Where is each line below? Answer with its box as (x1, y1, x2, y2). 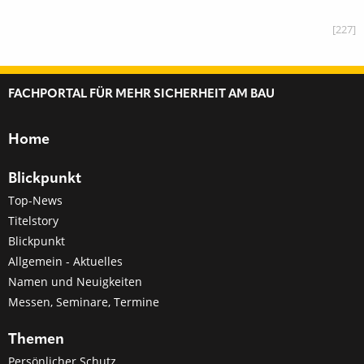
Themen (8, 332, 64, 348)
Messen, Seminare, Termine (8, 294, 159, 310)
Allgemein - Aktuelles (8, 253, 123, 270)
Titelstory (8, 213, 58, 229)
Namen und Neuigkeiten (8, 274, 142, 290)
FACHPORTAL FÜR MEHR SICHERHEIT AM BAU (8, 89, 275, 102)
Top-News (8, 193, 63, 209)
